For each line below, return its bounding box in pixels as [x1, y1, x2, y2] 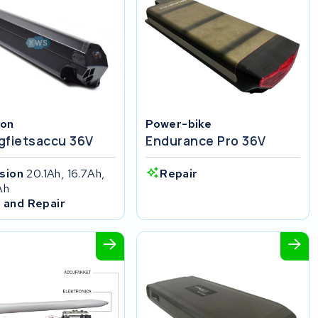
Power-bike [146, 116, 212, 131]
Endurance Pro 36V [146, 131, 266, 149]
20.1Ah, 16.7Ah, [26, 165, 105, 181]
